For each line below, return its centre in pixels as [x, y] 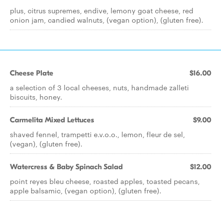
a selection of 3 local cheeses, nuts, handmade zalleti [99, 87]
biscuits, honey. [36, 97]
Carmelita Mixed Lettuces [52, 120]
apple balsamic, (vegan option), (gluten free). [86, 190]
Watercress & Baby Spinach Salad [66, 167]
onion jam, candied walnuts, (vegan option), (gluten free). [107, 20]
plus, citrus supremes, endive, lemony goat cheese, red [102, 10]
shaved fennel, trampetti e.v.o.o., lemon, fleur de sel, [97, 134]
